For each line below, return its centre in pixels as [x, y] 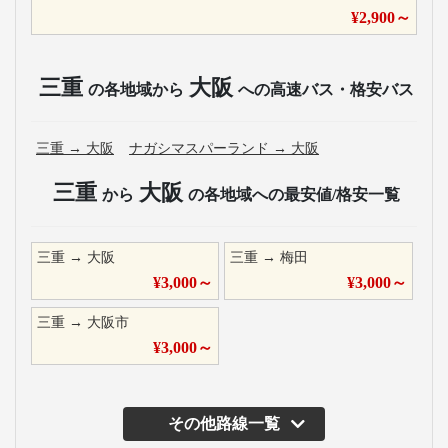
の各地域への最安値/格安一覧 [294, 194]
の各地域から [136, 89]
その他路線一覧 [224, 423]
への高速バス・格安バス [326, 89]
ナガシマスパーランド [199, 148]
